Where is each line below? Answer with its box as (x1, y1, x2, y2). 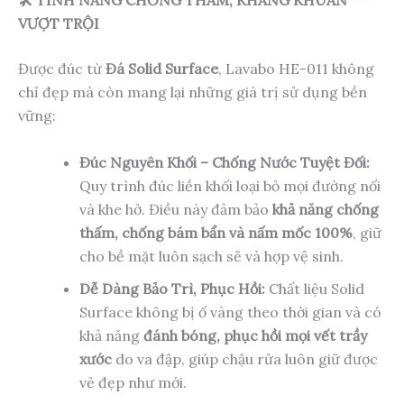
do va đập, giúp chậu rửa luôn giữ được (112, 349, 378, 368)
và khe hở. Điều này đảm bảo (79, 199, 272, 218)
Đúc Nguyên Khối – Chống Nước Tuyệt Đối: (79, 152, 370, 171)
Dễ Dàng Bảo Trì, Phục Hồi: (79, 279, 265, 298)
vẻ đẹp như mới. (79, 372, 187, 391)
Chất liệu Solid (265, 279, 364, 298)
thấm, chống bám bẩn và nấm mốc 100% (79, 223, 353, 242)
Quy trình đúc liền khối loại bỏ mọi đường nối (79, 176, 381, 195)
